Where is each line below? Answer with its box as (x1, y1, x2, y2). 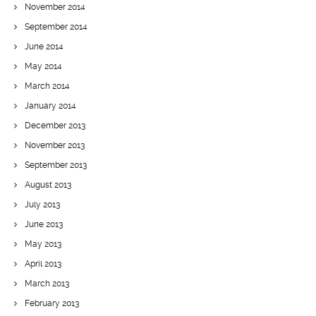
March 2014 (25, 81, 70, 91)
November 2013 (25, 140, 85, 150)
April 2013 (25, 259, 61, 269)
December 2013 (25, 121, 85, 130)
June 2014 (25, 42, 63, 51)
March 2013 (25, 279, 69, 288)
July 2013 (25, 200, 60, 209)
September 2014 (25, 22, 87, 32)
